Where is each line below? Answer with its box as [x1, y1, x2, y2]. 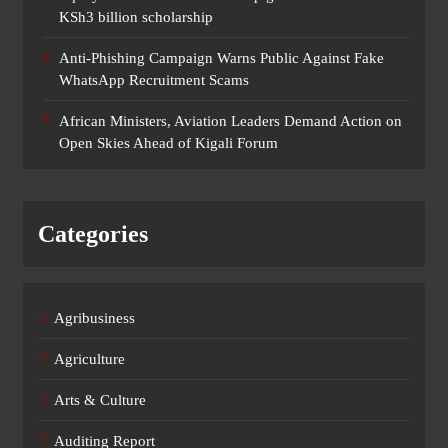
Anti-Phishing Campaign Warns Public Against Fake [59, 50, 384, 67]
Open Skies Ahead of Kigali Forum [59, 135, 278, 152]
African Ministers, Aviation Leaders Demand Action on [59, 113, 402, 130]
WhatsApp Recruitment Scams [59, 72, 249, 89]
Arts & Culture [54, 392, 146, 409]
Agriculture [54, 351, 125, 368]
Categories [38, 221, 148, 248]
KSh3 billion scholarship [59, 9, 213, 26]
